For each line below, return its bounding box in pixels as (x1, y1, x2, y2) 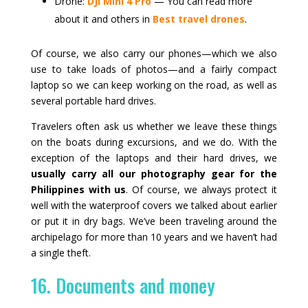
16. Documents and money (30, 271, 215, 299)
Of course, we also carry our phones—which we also (30, 46, 278, 60)
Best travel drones (152, 12, 245, 25)
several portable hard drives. (30, 93, 156, 107)
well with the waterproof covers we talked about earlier (30, 198, 278, 212)
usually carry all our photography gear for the (30, 166, 278, 180)
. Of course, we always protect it (126, 182, 278, 196)
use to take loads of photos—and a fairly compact (30, 62, 278, 76)
